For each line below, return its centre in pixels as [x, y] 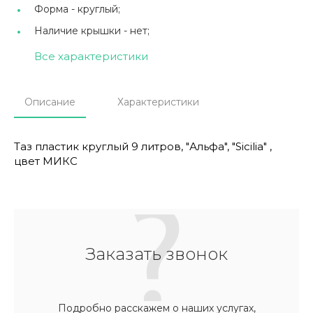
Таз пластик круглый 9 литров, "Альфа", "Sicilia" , [143, 147]
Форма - [56, 9]
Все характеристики [91, 57]
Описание [50, 102]
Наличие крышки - [82, 31]
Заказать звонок [156, 254]
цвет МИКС [46, 161]
